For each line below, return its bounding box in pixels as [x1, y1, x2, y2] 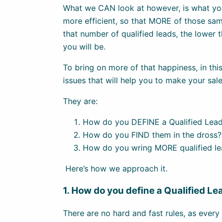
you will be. [63, 42, 106, 52]
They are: [63, 96, 98, 107]
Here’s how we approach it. [63, 164, 167, 174]
